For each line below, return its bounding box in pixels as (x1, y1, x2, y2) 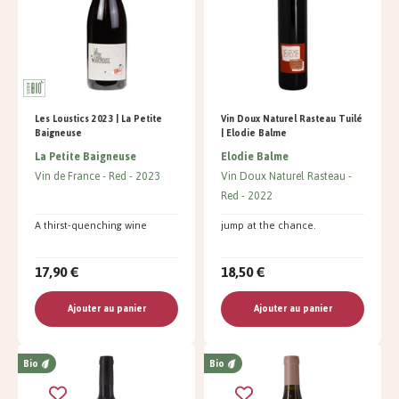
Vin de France (35, 165, 100, 187)
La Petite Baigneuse (35, 145, 136, 167)
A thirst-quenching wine (35, 215, 147, 235)
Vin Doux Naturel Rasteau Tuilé (221, 109, 362, 128)
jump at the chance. (221, 215, 316, 235)
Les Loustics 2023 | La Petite (35, 109, 162, 128)
